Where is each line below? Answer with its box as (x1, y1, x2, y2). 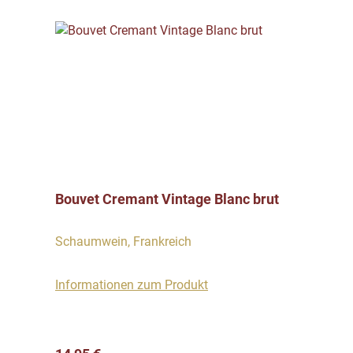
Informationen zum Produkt (55, 277, 208, 293)
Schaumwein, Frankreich (55, 234, 191, 250)
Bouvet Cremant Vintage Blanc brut (55, 191, 279, 208)
